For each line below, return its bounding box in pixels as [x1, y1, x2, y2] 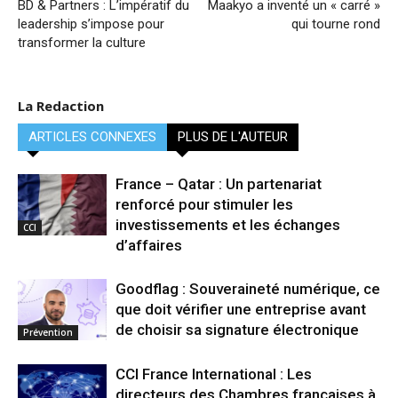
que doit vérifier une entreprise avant [115, 300, 366, 319]
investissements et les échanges [115, 216, 340, 235]
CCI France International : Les [115, 365, 312, 384]
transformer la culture [18, 35, 146, 52]
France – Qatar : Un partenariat [115, 175, 322, 194]
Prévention [23, 326, 73, 339]
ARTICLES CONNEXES [28, 129, 156, 146]
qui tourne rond [291, 16, 380, 33]
